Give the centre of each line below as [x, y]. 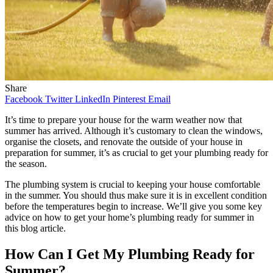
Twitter [59, 99]
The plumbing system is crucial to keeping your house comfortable [133, 184]
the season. [26, 163]
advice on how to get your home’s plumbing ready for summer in [129, 217]
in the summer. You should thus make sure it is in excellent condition [136, 195]
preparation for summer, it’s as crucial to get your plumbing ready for [136, 152]
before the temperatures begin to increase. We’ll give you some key [133, 206]
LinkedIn [93, 99]
